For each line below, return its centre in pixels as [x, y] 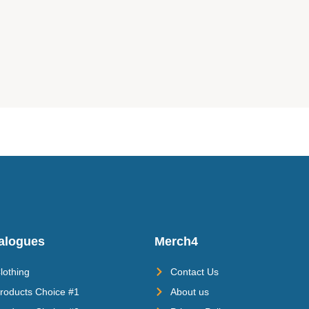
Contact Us [194, 271]
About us [189, 291]
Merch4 [176, 241]
